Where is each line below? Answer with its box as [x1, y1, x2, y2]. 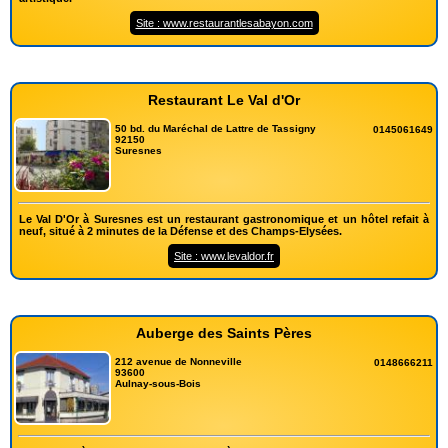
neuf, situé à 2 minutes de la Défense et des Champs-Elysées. [19, 224, 342, 237]
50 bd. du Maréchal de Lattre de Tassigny [115, 122, 317, 134]
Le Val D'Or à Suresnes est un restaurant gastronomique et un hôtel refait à [19, 212, 429, 225]
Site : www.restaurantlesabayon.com [135, 16, 313, 29]
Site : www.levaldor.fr [174, 249, 274, 262]
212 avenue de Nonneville [115, 355, 243, 367]
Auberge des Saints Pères [136, 324, 312, 341]
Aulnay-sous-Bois [115, 377, 202, 389]
